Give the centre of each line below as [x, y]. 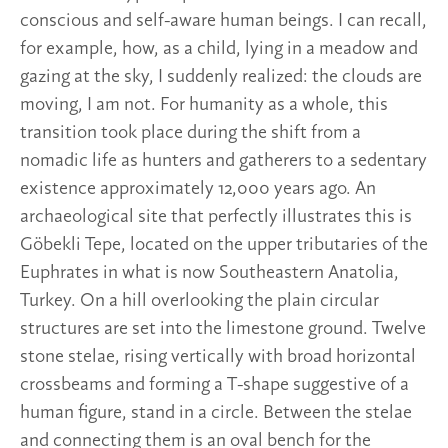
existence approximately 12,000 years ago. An [198, 189]
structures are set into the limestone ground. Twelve [223, 329]
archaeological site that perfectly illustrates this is [216, 217]
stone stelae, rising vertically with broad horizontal [218, 357]
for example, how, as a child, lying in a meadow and [219, 49]
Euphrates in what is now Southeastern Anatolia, [209, 273]
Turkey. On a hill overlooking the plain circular [199, 301]
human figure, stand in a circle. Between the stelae [216, 413]
